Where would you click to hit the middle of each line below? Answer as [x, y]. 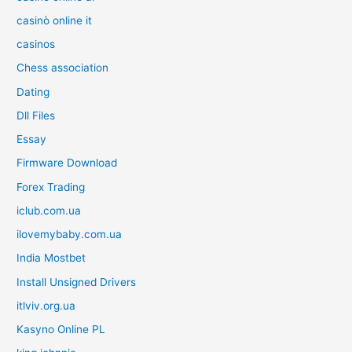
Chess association [63, 68]
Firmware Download [67, 163]
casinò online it [55, 20]
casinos [36, 44]
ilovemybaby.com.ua [70, 234]
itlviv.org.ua [46, 305]
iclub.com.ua [49, 210]
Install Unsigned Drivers [77, 282]
